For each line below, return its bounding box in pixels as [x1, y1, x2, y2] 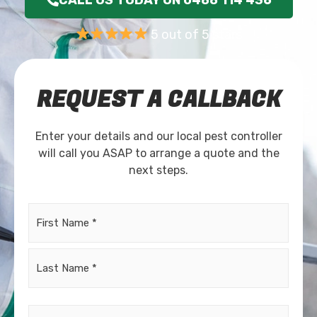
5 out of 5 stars [147, 26, 242, 42]
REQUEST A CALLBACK [36, 83, 281, 117]
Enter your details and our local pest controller [35, 129, 282, 143]
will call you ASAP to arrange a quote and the [38, 146, 279, 160]
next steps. [129, 163, 188, 177]
